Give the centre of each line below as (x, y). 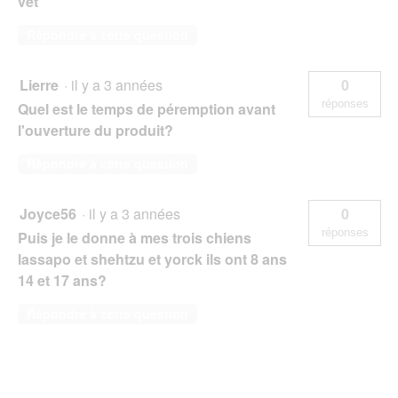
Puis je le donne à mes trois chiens (135, 238)
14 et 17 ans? (62, 281)
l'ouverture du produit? (96, 131)
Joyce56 (48, 214)
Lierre (39, 85)
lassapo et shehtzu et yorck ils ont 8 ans (152, 259)
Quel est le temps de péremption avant (147, 109)
